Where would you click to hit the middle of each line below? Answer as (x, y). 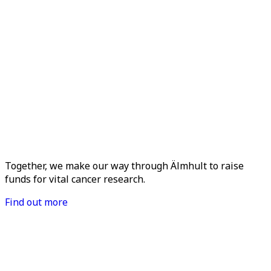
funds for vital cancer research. (75, 179)
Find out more (36, 202)
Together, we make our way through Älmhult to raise (124, 166)
